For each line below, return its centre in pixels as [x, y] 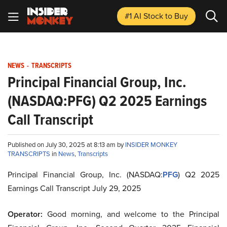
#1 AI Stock [145, 16]
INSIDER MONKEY [151, 144]
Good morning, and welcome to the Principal [131, 214]
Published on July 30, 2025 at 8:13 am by [66, 144]
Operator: [25, 214]
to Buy [177, 16]
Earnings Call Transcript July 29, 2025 [74, 188]
